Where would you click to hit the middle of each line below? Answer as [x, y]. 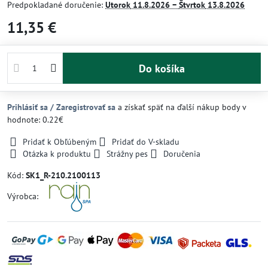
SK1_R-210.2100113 [63, 175]
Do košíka [165, 68]
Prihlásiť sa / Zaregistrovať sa [61, 107]
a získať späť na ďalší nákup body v [181, 107]
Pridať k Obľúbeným [60, 142]
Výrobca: [24, 196]
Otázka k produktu [57, 154]
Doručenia [182, 154]
